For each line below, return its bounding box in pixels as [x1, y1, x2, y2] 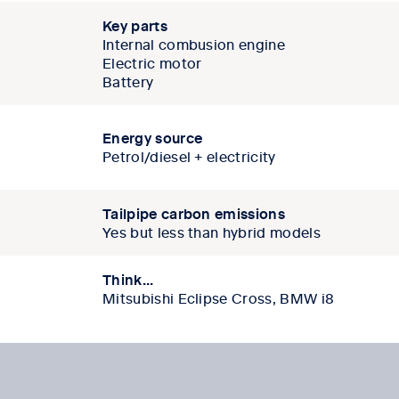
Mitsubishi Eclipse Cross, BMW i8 [102, 288, 335, 308]
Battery [102, 71, 154, 92]
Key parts [102, 15, 167, 36]
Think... [102, 269, 154, 289]
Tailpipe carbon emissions [102, 203, 285, 224]
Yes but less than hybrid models [102, 222, 321, 242]
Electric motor [102, 53, 202, 73]
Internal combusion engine [102, 34, 285, 54]
